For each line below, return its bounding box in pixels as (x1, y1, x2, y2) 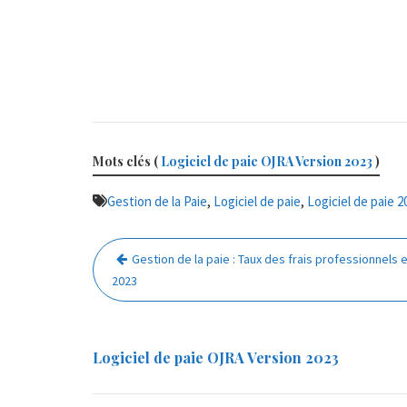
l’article (92, 288, 170, 322)
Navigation (92, 233, 208, 267)
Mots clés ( (93, 152, 161, 170)
